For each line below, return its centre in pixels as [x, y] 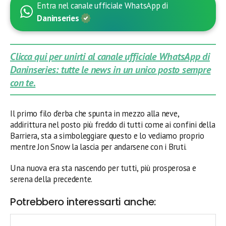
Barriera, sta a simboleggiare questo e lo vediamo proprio [107, 135]
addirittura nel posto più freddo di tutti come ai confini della [113, 124]
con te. [23, 82]
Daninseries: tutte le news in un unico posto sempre [110, 69]
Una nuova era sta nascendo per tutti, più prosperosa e [103, 168]
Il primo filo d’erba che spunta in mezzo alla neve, [95, 113]
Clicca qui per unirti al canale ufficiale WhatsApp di [110, 56]
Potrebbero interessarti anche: [83, 202]
